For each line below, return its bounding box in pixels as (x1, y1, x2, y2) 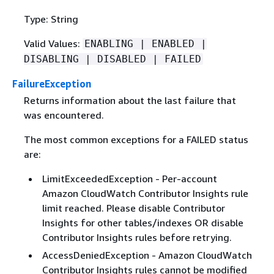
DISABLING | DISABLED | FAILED (23, 53, 201, 65)
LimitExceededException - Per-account (42, 172, 217, 185)
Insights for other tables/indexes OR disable (42, 216, 243, 229)
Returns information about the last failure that (23, 94, 236, 106)
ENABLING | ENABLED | (84, 37, 207, 50)
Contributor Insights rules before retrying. (42, 231, 232, 243)
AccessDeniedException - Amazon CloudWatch (42, 248, 252, 261)
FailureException (12, 77, 91, 90)
